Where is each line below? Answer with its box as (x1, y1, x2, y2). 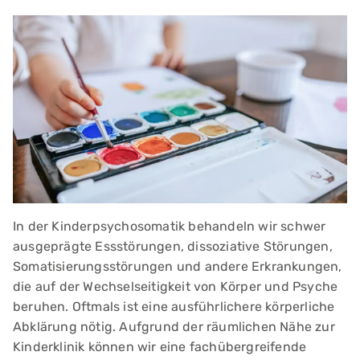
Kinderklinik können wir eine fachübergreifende (13, 338, 307, 354)
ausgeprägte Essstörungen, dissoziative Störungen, (13, 238, 333, 254)
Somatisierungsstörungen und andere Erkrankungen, (13, 258, 342, 274)
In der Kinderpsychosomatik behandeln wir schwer (13, 218, 326, 234)
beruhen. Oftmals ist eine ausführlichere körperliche (13, 298, 335, 314)
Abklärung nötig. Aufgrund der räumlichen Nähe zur (13, 318, 335, 334)
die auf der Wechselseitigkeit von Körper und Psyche (13, 278, 338, 294)
